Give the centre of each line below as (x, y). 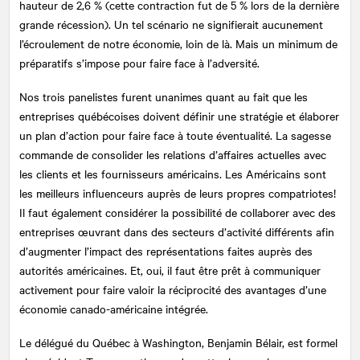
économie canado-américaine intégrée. (114, 308)
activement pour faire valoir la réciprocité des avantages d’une (173, 289)
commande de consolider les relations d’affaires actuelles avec (173, 154)
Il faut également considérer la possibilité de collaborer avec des (178, 212)
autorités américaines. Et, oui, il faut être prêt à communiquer (170, 270)
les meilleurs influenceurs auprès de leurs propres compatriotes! (178, 192)
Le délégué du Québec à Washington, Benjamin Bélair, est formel (178, 342)
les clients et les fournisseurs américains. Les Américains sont (173, 173)
